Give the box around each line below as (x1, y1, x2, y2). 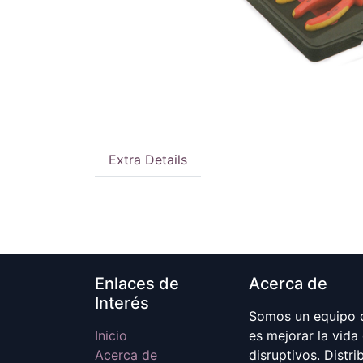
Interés (95, 293, 149, 313)
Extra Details (109, 152, 187, 168)
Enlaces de (95, 274, 179, 293)
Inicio (95, 327, 127, 344)
